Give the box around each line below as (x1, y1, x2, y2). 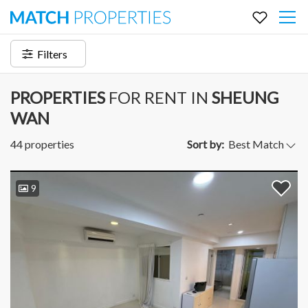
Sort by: (187, 137, 226, 151)
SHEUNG (208, 87, 278, 107)
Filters (35, 47, 67, 60)
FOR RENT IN (109, 87, 208, 107)
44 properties (10, 137, 74, 151)
